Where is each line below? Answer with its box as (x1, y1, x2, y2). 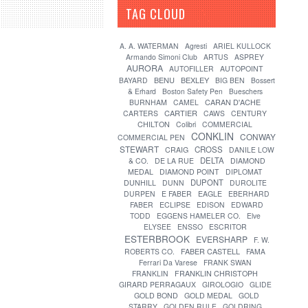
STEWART (119, 143, 159, 155)
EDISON (197, 199, 225, 210)
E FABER (162, 188, 192, 199)
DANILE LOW (228, 144, 274, 155)
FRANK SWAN (203, 257, 252, 267)
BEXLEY (180, 74, 209, 85)
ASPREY (234, 52, 264, 62)
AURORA (126, 62, 163, 74)
